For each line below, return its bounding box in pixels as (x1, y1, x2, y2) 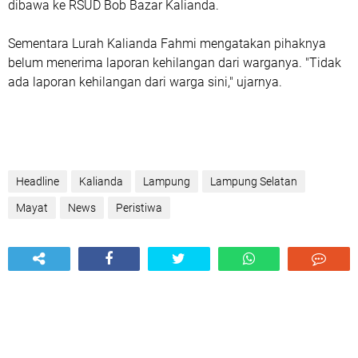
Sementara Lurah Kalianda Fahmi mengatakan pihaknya (8, 36, 326, 51)
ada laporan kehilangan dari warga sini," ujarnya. (8, 74, 282, 89)
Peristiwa (116, 201, 162, 214)
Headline (16, 175, 59, 188)
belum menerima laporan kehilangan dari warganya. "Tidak (8, 55, 341, 70)
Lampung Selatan (210, 175, 297, 188)
